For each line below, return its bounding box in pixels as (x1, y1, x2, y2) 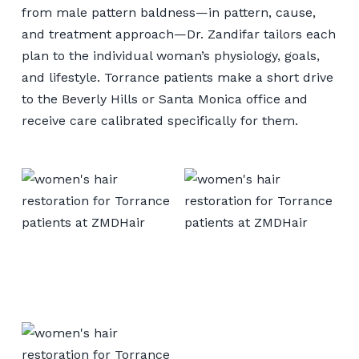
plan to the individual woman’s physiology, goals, (21, 48, 320, 63)
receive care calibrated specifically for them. (21, 113, 298, 128)
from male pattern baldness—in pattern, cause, (21, 5, 316, 20)
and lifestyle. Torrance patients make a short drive (21, 70, 333, 85)
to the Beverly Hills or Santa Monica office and (21, 91, 308, 107)
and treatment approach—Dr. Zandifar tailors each (21, 26, 336, 42)
